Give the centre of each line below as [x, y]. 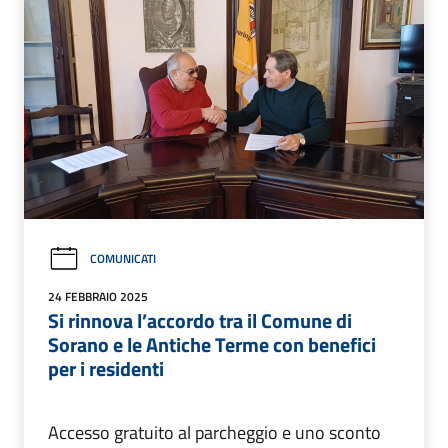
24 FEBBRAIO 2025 [98, 296]
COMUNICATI [123, 259]
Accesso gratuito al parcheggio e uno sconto [214, 432]
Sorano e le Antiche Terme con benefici [212, 344]
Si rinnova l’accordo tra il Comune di [200, 320]
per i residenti [106, 368]
